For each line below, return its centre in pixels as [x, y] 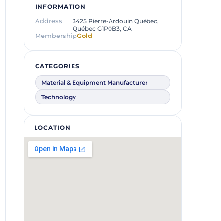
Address [49, 21]
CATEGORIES [57, 66]
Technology [59, 97]
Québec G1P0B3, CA [102, 28]
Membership [56, 36]
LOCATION [52, 128]
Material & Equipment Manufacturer [94, 83]
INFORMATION [60, 7]
